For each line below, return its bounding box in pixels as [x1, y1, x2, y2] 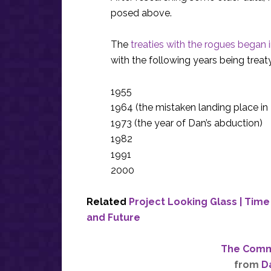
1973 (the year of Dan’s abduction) [111, 117, 263, 129]
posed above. [111, 7, 172, 19]
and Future [87, 212, 140, 223]
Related [87, 196, 129, 207]
